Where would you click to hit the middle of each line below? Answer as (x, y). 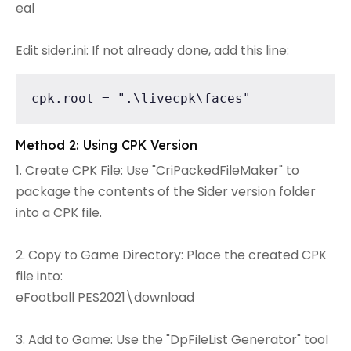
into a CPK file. (59, 212)
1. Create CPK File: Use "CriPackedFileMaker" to (157, 170)
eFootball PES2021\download (105, 297)
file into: (39, 276)
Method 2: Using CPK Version (107, 145)
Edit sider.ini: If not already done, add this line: (152, 50)
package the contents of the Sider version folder (166, 191)
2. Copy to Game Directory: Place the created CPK (171, 255)
